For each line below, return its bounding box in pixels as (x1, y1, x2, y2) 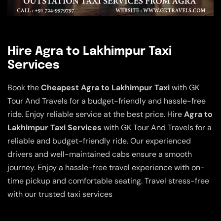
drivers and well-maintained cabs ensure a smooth (7, 148, 192, 159)
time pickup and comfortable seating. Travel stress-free (7, 175, 209, 186)
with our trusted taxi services (7, 188, 112, 199)
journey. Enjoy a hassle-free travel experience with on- (7, 162, 205, 173)
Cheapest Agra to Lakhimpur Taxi (41, 82, 170, 93)
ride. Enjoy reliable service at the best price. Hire (7, 109, 184, 119)
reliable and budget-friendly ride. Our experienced (7, 135, 191, 146)
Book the (7, 82, 41, 93)
